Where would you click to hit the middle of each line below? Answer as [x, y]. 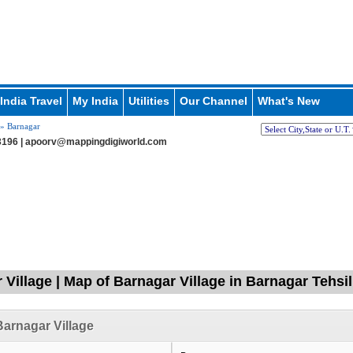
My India [95, 101]
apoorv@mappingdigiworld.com [96, 142]
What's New [288, 101]
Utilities [149, 101]
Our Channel [213, 101]
